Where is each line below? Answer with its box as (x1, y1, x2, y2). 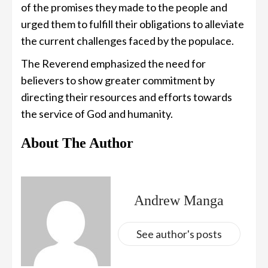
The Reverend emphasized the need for (21, 57, 206, 71)
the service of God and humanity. (21, 107, 173, 121)
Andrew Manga (134, 192, 224, 208)
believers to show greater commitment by (21, 74, 215, 87)
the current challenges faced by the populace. (21, 34, 234, 48)
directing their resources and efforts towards (21, 90, 232, 104)
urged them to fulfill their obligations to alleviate (21, 17, 244, 31)
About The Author (21, 135, 133, 151)
